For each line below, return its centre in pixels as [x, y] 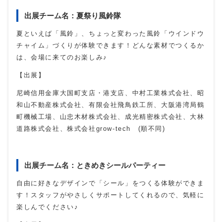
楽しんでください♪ [48, 207]
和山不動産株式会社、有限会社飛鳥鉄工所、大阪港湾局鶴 [111, 105]
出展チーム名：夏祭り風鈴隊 [73, 16]
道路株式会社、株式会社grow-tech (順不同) [91, 129]
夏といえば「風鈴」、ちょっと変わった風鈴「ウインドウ [111, 34]
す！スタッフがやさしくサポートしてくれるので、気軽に [111, 195]
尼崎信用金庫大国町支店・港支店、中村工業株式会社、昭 [111, 93]
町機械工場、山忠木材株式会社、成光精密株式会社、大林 [111, 117]
